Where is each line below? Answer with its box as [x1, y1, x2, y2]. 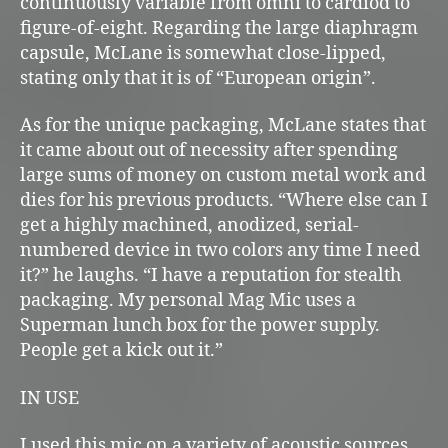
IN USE [20, 386, 79, 410]
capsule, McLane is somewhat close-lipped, [20, 41, 386, 65]
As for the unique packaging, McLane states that [20, 114, 426, 138]
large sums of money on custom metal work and [20, 164, 426, 188]
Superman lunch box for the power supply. [20, 314, 380, 338]
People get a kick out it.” [20, 339, 223, 363]
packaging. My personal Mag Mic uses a [20, 289, 356, 313]
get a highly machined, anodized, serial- [20, 214, 359, 238]
